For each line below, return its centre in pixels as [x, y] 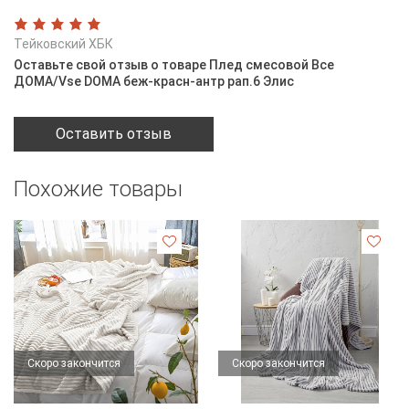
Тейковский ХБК [63, 43]
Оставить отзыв [114, 133]
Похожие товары [98, 189]
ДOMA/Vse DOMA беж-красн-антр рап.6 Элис [154, 81]
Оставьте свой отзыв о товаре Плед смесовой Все [174, 64]
